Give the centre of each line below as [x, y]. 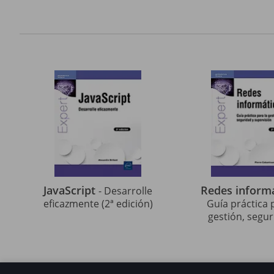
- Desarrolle [125, 191]
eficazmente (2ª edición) [98, 204]
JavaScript [71, 190]
